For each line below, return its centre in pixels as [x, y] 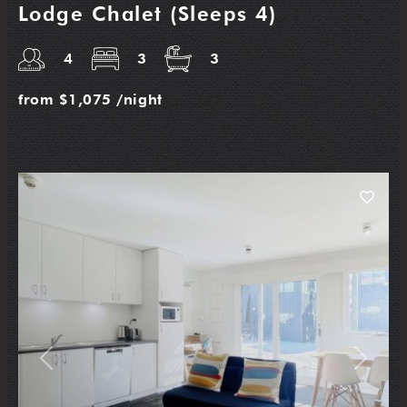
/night [139, 100]
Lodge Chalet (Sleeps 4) [148, 14]
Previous [68, 363]
